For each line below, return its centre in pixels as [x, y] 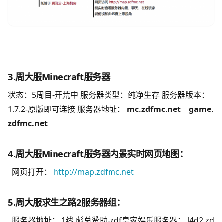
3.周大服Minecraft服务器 [59, 76]
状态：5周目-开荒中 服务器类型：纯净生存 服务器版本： [109, 95]
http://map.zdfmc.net [94, 172]
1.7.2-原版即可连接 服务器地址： [66, 109]
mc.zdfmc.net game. [169, 109]
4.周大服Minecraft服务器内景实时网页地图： [98, 154]
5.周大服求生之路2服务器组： [67, 202]
